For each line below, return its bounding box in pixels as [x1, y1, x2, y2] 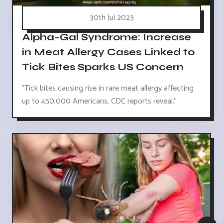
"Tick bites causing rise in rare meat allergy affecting [22, 82, 194, 96]
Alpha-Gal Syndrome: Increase [22, 31, 191, 44]
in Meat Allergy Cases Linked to [22, 46, 195, 59]
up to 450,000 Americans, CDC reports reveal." [22, 95, 177, 109]
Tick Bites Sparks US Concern [22, 61, 184, 74]
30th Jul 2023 [89, 11, 134, 25]
